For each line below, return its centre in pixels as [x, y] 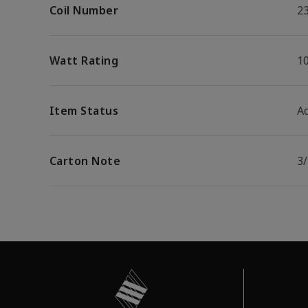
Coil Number [84, 10]
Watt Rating [84, 60]
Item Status [84, 111]
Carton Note [85, 161]
